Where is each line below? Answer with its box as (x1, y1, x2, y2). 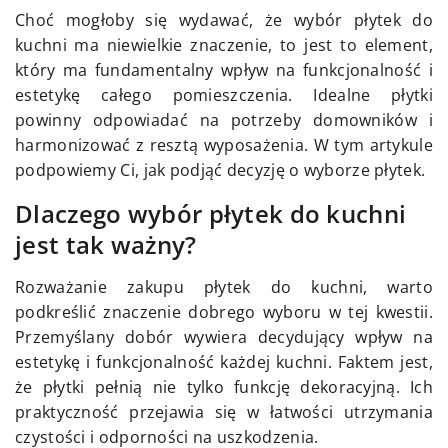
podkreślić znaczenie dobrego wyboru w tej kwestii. (15, 301, 433, 324)
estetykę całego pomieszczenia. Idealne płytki (15, 84, 433, 107)
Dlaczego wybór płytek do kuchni (15, 197, 407, 231)
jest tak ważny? (15, 228, 197, 262)
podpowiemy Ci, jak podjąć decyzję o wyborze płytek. (15, 159, 426, 182)
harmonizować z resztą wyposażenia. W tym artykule (15, 134, 433, 157)
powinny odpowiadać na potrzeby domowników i (15, 109, 433, 132)
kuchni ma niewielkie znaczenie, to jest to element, (15, 34, 433, 57)
